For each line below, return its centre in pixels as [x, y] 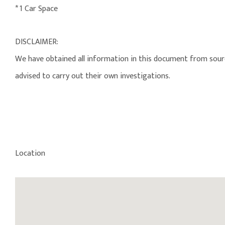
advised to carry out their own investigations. [93, 76]
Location [30, 154]
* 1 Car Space [36, 9]
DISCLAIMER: [37, 42]
